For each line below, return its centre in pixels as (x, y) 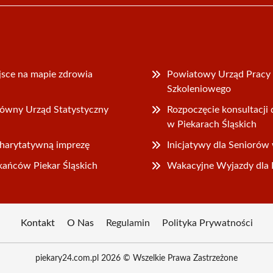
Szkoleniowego (199, 89)
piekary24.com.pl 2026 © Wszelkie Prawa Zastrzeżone (136, 258)
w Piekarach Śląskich (212, 124)
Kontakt (37, 223)
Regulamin (128, 223)
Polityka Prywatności (207, 223)
